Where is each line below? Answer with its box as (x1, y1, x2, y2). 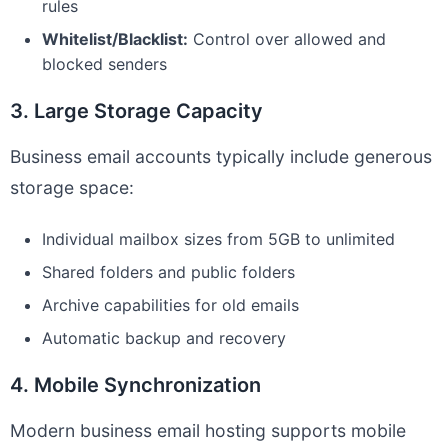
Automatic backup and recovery (42, 328, 286, 348)
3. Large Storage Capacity (10, 99, 263, 123)
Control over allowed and (188, 29, 386, 49)
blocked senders (42, 54, 167, 74)
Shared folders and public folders (42, 262, 295, 282)
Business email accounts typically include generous (10, 146, 432, 167)
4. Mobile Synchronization (10, 373, 261, 397)
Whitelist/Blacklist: (42, 29, 188, 49)
